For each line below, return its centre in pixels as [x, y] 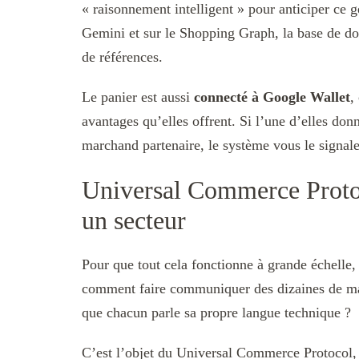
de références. [122, 57]
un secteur [134, 220]
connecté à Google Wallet [272, 97]
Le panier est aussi [138, 97]
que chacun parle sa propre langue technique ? [216, 313]
